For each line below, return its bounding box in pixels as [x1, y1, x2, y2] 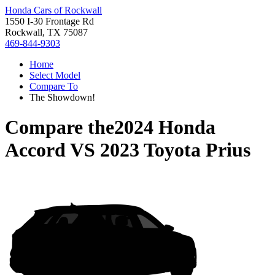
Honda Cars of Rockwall [5, 5, 102, 15]
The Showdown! [29, 92, 95, 103]
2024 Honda [114, 116, 215, 139]
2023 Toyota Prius [100, 139, 250, 161]
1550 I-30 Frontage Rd [5, 16, 94, 26]
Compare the [5, 116, 114, 139]
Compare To [29, 81, 78, 91]
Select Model [29, 70, 80, 80]
